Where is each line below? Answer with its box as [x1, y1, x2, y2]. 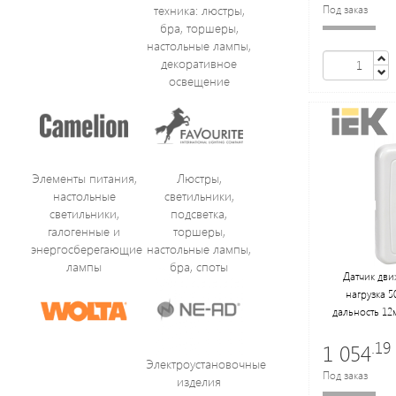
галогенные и [48, 223, 120, 240]
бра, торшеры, [159, 19, 239, 37]
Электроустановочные [146, 355, 266, 373]
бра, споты [170, 258, 228, 276]
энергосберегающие [31, 240, 142, 258]
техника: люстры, [153, 2, 245, 19]
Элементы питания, [31, 170, 137, 187]
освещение [168, 72, 230, 90]
